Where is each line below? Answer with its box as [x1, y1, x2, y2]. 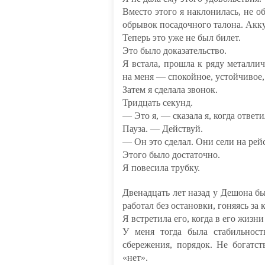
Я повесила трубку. [122, 163, 200, 173]
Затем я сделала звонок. [122, 85, 218, 95]
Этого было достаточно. [122, 150, 220, 160]
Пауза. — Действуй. [122, 124, 203, 134]
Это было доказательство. [122, 46, 227, 56]
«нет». [122, 253, 148, 263]
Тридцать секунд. [122, 98, 193, 108]
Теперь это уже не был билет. [122, 33, 241, 43]
